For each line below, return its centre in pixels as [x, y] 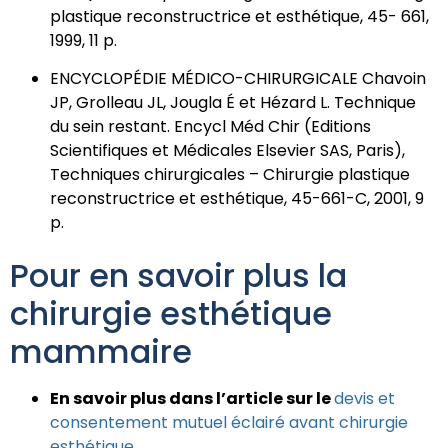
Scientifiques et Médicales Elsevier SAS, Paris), [227, 151]
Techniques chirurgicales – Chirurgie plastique [230, 175]
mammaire [101, 352]
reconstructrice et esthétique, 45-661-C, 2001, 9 [237, 199]
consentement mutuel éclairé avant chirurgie [229, 423]
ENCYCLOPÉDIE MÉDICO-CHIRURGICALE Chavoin [238, 79]
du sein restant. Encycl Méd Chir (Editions [210, 127]
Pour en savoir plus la [178, 276]
